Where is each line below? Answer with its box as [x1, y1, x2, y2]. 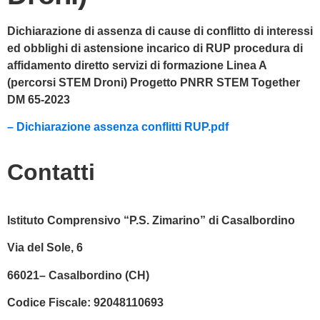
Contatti [7, 159, 95, 185]
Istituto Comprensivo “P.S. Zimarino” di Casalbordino [7, 214, 295, 226]
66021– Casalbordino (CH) [7, 269, 149, 281]
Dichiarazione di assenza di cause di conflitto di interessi [7, 25, 313, 37]
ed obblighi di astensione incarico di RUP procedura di [7, 42, 303, 54]
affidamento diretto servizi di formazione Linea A [7, 59, 266, 71]
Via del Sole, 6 [7, 241, 83, 254]
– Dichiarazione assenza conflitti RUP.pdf [7, 121, 229, 134]
